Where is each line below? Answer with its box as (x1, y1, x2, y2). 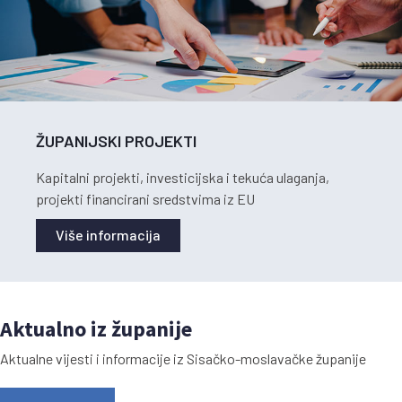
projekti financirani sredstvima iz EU (36, 189, 255, 207)
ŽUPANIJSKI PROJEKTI (36, 130, 197, 151)
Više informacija (56, 225, 161, 243)
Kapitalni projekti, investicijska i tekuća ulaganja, (36, 168, 329, 186)
